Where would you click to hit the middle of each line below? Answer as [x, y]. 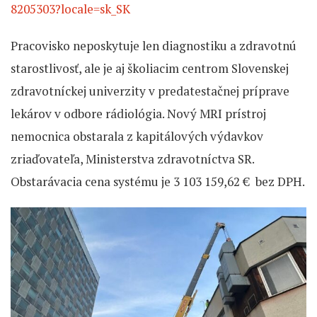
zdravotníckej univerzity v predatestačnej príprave [150, 91]
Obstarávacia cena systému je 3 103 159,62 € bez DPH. [158, 182]
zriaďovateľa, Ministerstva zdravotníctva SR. [132, 159]
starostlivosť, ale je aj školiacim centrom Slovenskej [150, 69]
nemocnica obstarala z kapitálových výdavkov [137, 137]
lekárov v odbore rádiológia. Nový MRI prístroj [138, 114]
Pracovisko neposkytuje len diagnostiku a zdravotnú [154, 46]
